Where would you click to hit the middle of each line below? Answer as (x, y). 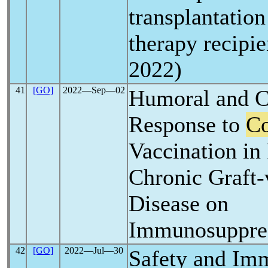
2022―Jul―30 (94, 250)
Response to (187, 124)
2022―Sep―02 (94, 90)
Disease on (179, 203)
